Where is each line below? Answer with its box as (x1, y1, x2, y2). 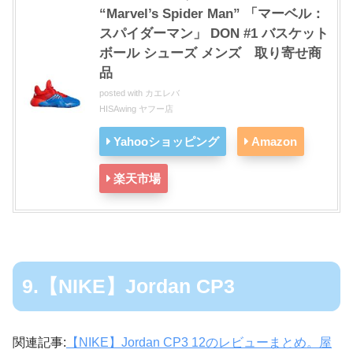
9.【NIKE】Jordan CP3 (22, 276, 236, 298)
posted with (99, 88, 145, 98)
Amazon (251, 135, 297, 149)
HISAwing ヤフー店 (99, 104, 173, 114)
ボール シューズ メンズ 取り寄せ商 (99, 46, 321, 61)
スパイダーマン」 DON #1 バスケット (99, 26, 329, 42)
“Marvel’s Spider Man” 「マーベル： (99, 6, 325, 22)
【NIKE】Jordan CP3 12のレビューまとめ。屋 (66, 335, 332, 349)
